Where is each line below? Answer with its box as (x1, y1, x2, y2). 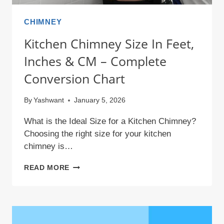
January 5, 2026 (74, 96, 126, 104)
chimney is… (24, 141, 73, 151)
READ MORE (24, 164, 70, 172)
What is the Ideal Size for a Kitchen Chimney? (24, 116, 196, 126)
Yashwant (33, 96, 64, 104)
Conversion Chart (24, 69, 125, 87)
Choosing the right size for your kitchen (24, 129, 171, 139)
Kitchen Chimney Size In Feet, (24, 34, 194, 52)
